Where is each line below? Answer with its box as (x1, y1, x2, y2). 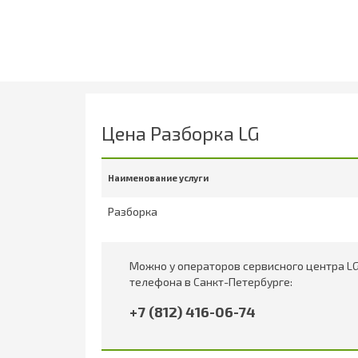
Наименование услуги (108, 172, 209, 183)
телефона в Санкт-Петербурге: (129, 274, 292, 288)
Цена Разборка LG (101, 121, 260, 145)
